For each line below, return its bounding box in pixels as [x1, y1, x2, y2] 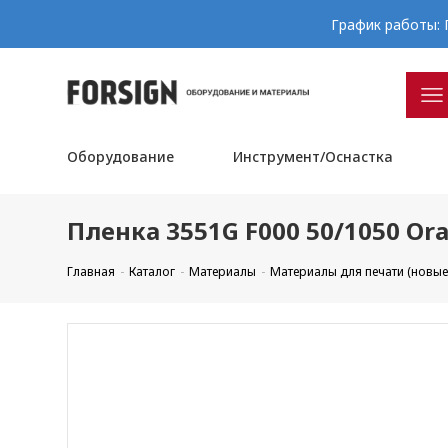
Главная [67, 263, 116, 280]
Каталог [129, 263, 176, 280]
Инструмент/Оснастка [232, 147, 393, 166]
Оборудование [67, 147, 175, 166]
